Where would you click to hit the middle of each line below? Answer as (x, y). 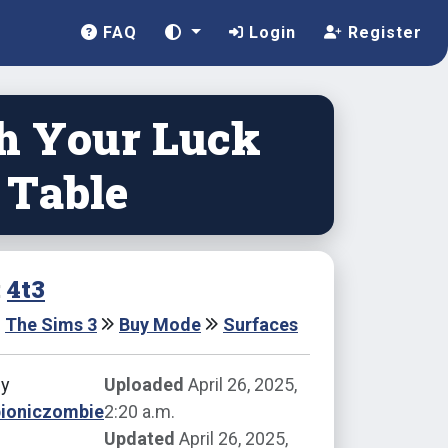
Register (382, 32)
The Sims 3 (51, 324)
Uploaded (144, 384)
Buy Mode (160, 324)
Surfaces (260, 324)
